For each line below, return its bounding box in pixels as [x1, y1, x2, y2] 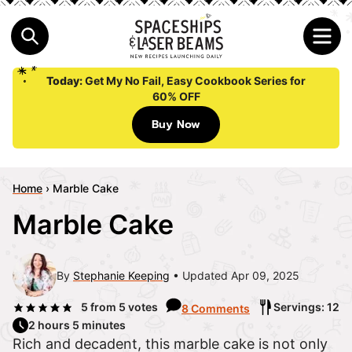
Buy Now [152, 116, 200, 134]
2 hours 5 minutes [28, 318, 126, 332]
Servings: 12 [273, 300, 339, 314]
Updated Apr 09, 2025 [182, 268, 299, 282]
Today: [46, 74, 85, 88]
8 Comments [181, 302, 250, 316]
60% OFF [152, 90, 200, 104]
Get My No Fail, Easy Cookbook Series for [85, 74, 306, 88]
